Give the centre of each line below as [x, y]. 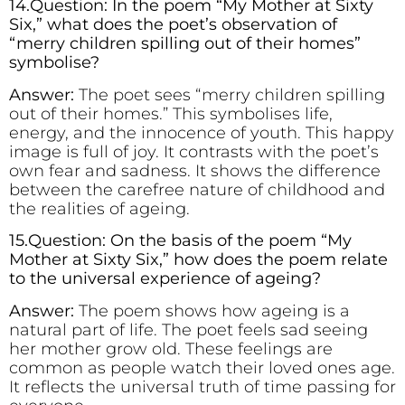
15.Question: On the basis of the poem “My [180, 241]
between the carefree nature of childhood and [197, 189]
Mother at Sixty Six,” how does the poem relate [198, 260]
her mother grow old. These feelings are [171, 348]
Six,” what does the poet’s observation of [173, 25]
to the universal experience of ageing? [165, 279]
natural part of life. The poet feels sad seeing [188, 330]
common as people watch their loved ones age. [202, 367]
